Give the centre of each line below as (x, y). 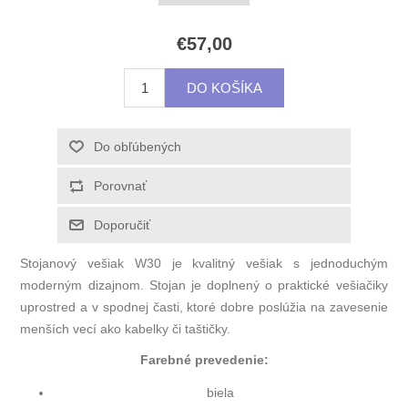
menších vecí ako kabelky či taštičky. (126, 329)
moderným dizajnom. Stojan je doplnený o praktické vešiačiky (204, 286)
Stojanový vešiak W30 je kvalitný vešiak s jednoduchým (204, 264)
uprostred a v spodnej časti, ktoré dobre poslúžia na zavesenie (204, 307)
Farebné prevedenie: (204, 360)
